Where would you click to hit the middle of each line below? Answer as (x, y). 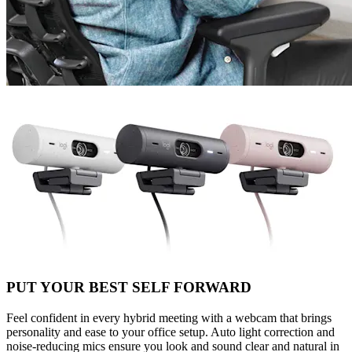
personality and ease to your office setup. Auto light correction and (170, 332)
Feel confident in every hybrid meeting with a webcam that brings (169, 318)
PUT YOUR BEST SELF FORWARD (129, 288)
